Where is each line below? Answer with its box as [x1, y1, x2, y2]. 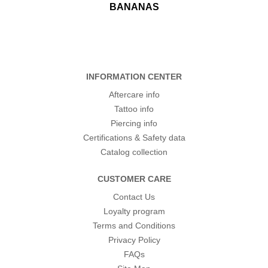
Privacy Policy [108, 235, 160, 245]
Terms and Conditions [93, 221, 175, 231]
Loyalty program [103, 206, 165, 217]
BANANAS [109, 2, 159, 13]
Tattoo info [114, 104, 154, 114]
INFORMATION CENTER [86, 72, 182, 82]
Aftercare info [108, 90, 160, 100]
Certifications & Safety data [83, 133, 185, 143]
